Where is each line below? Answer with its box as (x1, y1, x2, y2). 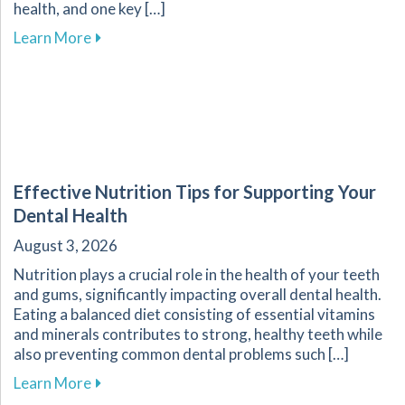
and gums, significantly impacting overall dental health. (14, 284, 381, 304)
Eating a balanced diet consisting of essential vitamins (14, 304, 375, 324)
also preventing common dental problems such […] (14, 344, 349, 363)
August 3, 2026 (14, 235, 118, 255)
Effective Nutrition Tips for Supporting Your (14, 180, 376, 202)
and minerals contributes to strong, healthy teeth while (14, 324, 382, 344)
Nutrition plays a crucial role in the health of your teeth (14, 264, 380, 284)
